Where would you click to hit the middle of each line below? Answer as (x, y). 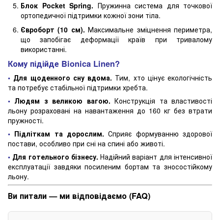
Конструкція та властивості (161, 101)
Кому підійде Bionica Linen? (64, 64)
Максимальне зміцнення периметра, (149, 29)
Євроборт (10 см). (53, 29)
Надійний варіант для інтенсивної (155, 157)
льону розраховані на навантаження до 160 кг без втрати (110, 111)
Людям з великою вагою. (62, 101)
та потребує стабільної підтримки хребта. (78, 88)
